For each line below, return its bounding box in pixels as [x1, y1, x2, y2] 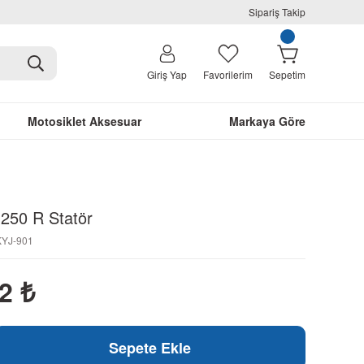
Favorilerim [203, 67, 253, 81]
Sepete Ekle [108, 337, 191, 358]
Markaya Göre [229, 113, 305, 129]
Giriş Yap [147, 67, 187, 81]
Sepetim [269, 67, 305, 81]
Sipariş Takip [249, 5, 305, 19]
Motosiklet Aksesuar [27, 113, 141, 129]
